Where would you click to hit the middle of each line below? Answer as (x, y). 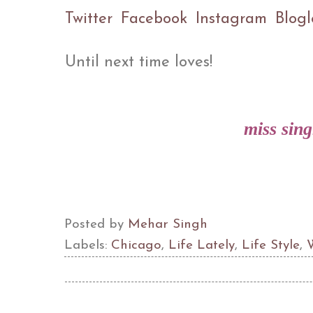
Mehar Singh (168, 224)
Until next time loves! (139, 62)
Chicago (136, 245)
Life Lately (202, 245)
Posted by (96, 224)
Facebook (154, 19)
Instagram (231, 19)
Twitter (89, 19)
